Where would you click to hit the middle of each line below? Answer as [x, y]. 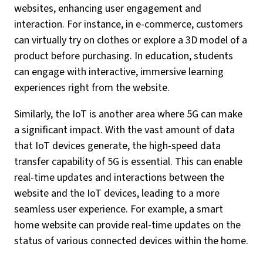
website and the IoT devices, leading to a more [117, 193]
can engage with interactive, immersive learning [119, 72]
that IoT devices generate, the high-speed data [117, 146]
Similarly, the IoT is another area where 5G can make [128, 114]
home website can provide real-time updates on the [127, 225]
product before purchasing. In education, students [124, 56]
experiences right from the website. [92, 88]
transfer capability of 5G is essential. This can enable [128, 162]
